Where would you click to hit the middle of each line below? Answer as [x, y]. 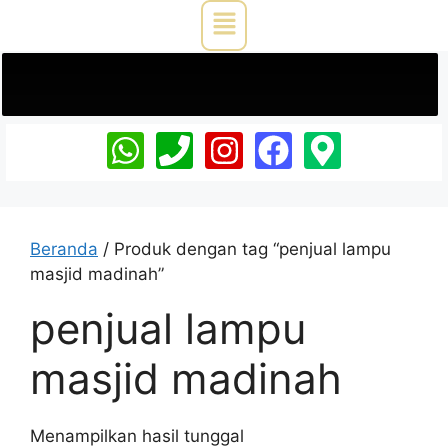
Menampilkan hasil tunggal [137, 435]
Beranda [64, 248]
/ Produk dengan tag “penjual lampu [244, 248]
